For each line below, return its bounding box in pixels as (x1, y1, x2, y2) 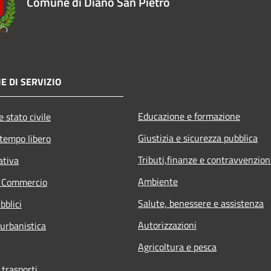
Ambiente (138, 174, 178, 189)
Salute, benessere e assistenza (138, 195, 264, 211)
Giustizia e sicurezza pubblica (138, 130, 258, 145)
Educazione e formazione (138, 108, 240, 123)
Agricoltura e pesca (138, 239, 217, 254)
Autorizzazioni (138, 217, 197, 232)
